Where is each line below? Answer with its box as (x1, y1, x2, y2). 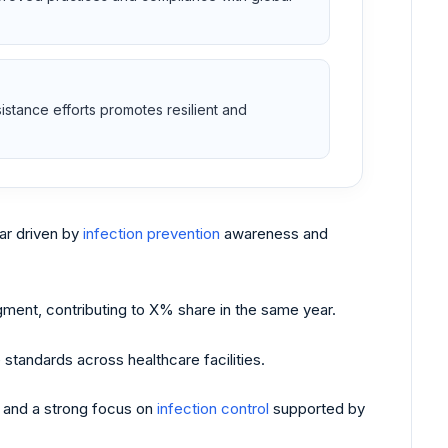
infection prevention (83, 223, 220, 243)
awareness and (220, 223, 328, 243)
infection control (157, 399, 269, 419)
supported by (269, 399, 365, 419)
